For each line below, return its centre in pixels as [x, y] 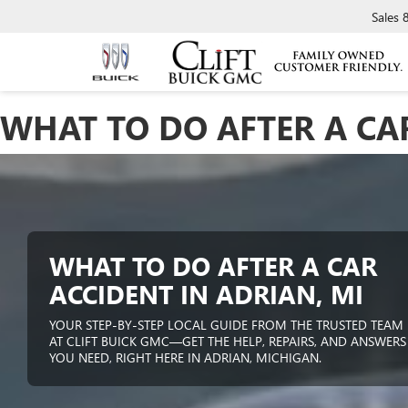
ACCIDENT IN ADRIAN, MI [206, 294]
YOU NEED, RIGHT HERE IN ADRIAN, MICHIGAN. [185, 357]
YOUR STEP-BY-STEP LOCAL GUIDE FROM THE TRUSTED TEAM [226, 325]
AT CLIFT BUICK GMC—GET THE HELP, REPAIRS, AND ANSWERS [228, 341]
